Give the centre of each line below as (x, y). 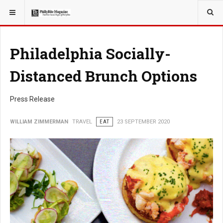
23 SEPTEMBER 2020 (143, 122)
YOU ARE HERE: (29, 9)
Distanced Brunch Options (104, 76)
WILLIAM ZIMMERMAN (39, 122)
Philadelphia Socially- (90, 54)
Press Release (32, 99)
